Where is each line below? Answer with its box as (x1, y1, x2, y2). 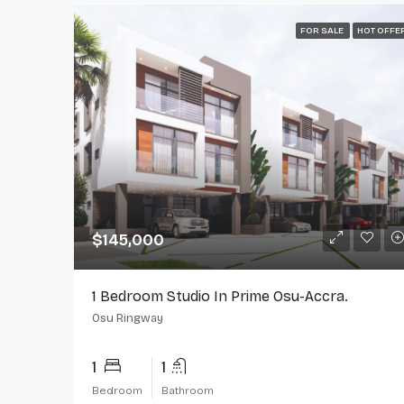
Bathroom (161, 383, 214, 397)
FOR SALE (299, 25, 345, 37)
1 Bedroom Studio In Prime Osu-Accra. (92, 287, 348, 305)
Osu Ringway (92, 310, 163, 326)
